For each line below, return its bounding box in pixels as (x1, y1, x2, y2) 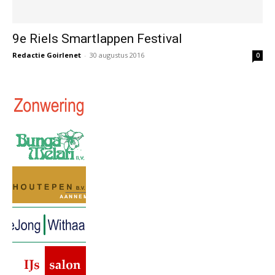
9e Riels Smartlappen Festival (12, 31, 182, 46)
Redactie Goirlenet (12, 50, 81, 60)
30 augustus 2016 (90, 50, 144, 60)
